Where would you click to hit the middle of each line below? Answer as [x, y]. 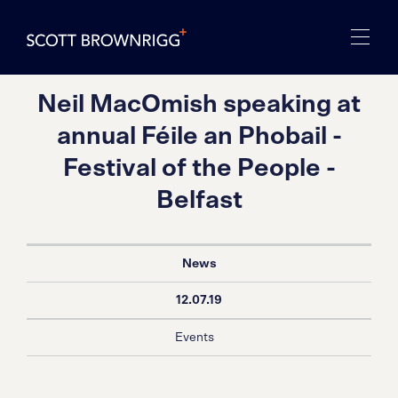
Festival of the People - [199, 169]
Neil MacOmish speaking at [199, 105]
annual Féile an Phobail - [199, 137]
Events [195, 338]
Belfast [199, 201]
